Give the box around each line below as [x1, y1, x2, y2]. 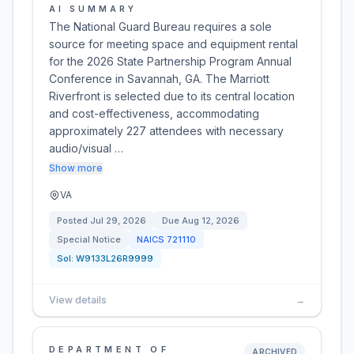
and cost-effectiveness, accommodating [49, 107, 259, 120]
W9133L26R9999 [76, 253, 153, 264]
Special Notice [57, 234, 121, 245]
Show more [49, 162, 103, 174]
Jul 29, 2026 [90, 215, 146, 226]
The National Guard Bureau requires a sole [49, 20, 272, 33]
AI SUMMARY [49, 4, 137, 13]
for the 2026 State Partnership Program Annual [49, 55, 292, 68]
